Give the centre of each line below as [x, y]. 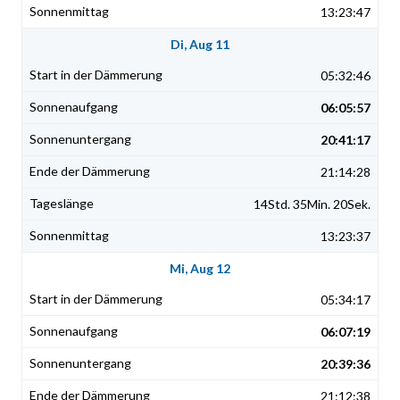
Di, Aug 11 [200, 45]
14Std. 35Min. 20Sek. [312, 204]
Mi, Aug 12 [200, 269]
